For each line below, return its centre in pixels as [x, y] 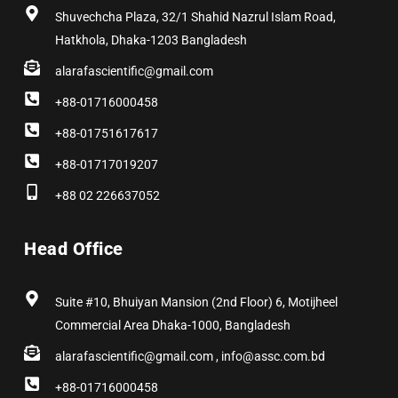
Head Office [74, 249]
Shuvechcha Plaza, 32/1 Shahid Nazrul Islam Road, [195, 17]
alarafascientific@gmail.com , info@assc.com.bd [190, 357]
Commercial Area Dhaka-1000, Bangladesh [172, 326]
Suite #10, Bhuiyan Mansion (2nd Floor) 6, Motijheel [196, 302]
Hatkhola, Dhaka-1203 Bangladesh [151, 40]
